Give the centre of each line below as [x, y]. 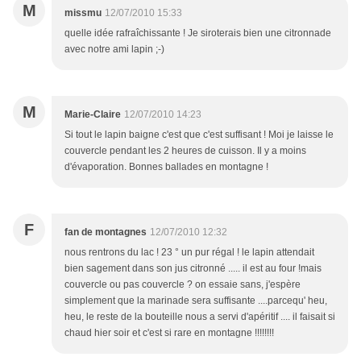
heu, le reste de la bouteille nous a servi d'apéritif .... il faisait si [200, 317]
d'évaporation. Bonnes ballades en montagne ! [166, 167]
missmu [83, 13]
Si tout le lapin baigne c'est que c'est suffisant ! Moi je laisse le [199, 135]
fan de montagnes [106, 232]
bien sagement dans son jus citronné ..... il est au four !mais [193, 269]
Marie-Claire [93, 115]
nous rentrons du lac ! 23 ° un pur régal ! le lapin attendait [189, 253]
